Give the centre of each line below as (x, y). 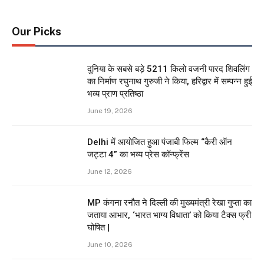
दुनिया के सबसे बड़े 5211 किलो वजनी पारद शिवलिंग (169, 69)
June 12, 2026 (110, 171)
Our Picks (37, 31)
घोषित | (98, 227)
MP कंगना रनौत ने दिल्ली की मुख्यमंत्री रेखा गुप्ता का (169, 202)
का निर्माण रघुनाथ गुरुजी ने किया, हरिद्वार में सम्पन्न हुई (170, 81)
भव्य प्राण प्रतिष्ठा (115, 93)
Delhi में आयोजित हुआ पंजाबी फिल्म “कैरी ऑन (160, 142)
